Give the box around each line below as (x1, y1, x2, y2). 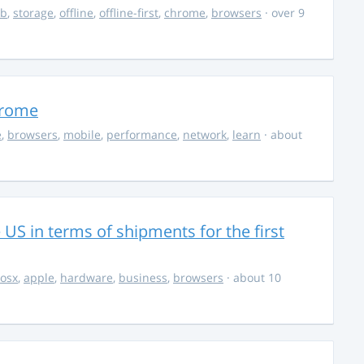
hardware (60, 270, 113, 286)
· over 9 (262, 4, 305, 20)
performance (106, 126, 177, 142)
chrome (164, 4, 206, 20)
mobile (63, 126, 101, 142)
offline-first (99, 4, 158, 20)
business (119, 270, 167, 286)
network (183, 126, 227, 142)
